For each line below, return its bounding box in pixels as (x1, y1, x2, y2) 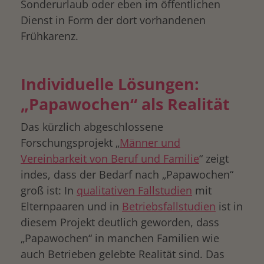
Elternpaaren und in (21, 199, 122, 213)
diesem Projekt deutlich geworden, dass (21, 215, 219, 229)
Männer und (120, 136, 180, 150)
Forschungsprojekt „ (21, 136, 120, 150)
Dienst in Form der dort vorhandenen (21, 13, 206, 27)
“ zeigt (199, 151, 229, 166)
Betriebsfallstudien (122, 199, 216, 213)
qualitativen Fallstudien (77, 183, 192, 197)
